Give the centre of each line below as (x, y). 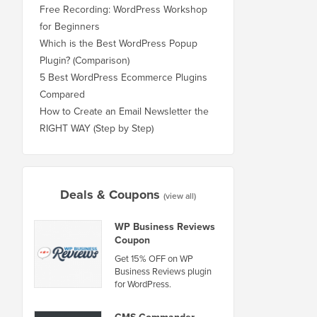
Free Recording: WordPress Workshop (123, 9)
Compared (62, 94)
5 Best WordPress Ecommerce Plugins (123, 77)
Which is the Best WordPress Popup (119, 43)
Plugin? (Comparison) (85, 60)
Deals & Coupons (110, 194)
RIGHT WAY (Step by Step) (97, 128)
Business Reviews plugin (163, 271)
